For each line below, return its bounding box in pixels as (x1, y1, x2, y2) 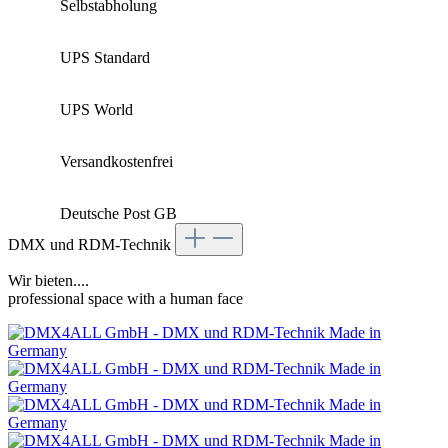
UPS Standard (60, 49, 150, 67)
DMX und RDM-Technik (8, 236, 175, 254)
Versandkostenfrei (60, 153, 173, 171)
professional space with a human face (8, 290, 243, 308)
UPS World (60, 101, 133, 119)
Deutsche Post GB (60, 205, 177, 223)
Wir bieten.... (8, 272, 89, 290)
